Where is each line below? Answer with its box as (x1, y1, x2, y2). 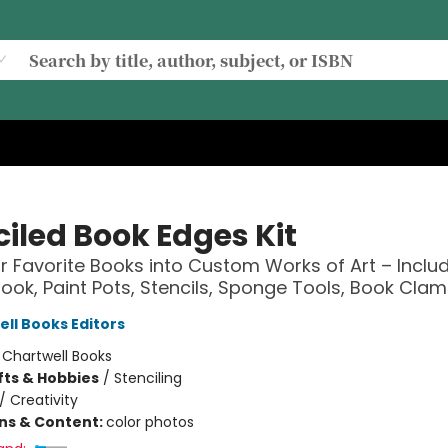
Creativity (9, 390, 78, 410)
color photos (105, 412, 194, 432)
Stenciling (113, 368, 182, 388)
